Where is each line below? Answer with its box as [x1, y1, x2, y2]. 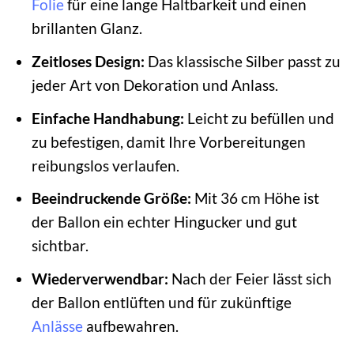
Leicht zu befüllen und [183, 108, 334, 127]
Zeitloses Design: [31, 52, 145, 70]
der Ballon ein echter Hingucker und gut [31, 213, 297, 232]
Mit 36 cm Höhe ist [190, 189, 319, 208]
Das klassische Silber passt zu [144, 52, 341, 70]
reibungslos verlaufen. [31, 156, 179, 175]
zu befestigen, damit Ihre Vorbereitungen [31, 132, 306, 151]
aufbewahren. [82, 316, 179, 335]
